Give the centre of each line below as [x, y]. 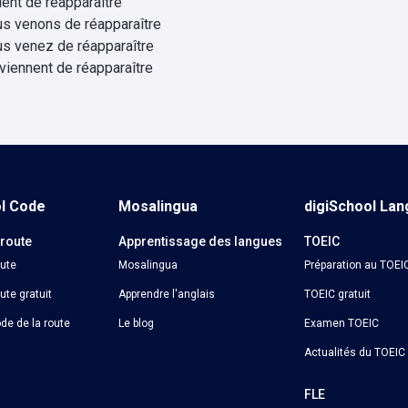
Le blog [137, 323]
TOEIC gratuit [337, 294]
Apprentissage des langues [201, 241]
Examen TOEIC [341, 323]
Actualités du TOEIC [354, 352]
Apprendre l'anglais [167, 294]
